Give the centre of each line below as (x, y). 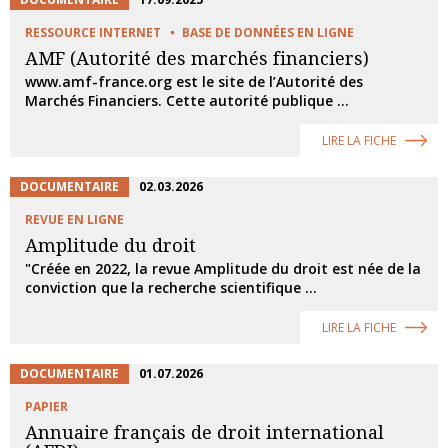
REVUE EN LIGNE (74, 219)
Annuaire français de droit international (204, 432)
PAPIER (46, 406)
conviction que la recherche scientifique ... (171, 287)
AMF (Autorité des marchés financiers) (197, 58)
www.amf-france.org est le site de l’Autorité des (194, 81)
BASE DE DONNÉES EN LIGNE (268, 32)
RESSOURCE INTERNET (93, 32)
